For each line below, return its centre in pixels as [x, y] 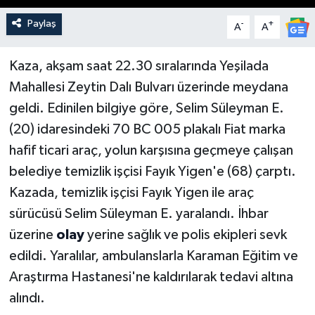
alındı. [27, 298]
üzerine [32, 235]
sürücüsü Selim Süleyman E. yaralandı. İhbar [139, 214]
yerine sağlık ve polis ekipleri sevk [187, 235]
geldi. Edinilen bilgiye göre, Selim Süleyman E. [146, 109]
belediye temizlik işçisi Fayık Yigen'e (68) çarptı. [152, 172]
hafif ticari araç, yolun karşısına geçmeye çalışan [151, 151]
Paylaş [41, 24]
